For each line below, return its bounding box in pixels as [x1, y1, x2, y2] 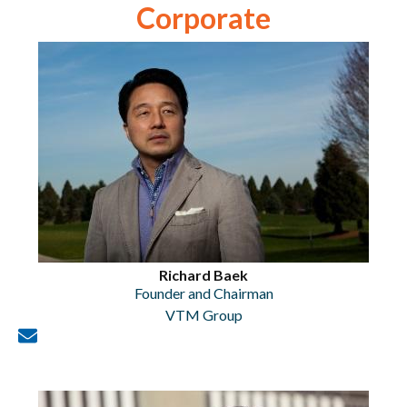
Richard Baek [159, 266, 248, 283]
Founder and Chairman [134, 284, 273, 302]
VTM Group [164, 306, 243, 323]
